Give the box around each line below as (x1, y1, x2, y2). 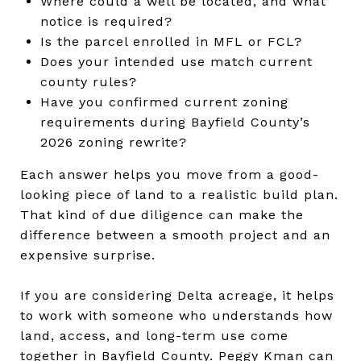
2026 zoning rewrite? (39, 134, 187, 150)
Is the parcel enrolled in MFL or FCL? (39, 33, 302, 49)
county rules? (39, 73, 137, 89)
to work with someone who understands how (20, 307, 333, 323)
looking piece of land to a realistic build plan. (20, 186, 338, 202)
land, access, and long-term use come (20, 327, 288, 343)
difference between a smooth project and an (20, 226, 330, 243)
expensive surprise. (20, 247, 156, 263)
